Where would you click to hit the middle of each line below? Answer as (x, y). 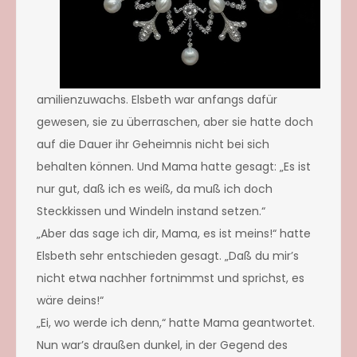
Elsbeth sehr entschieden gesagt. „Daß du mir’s (168, 255)
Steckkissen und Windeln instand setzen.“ (151, 211)
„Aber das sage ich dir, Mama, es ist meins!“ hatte (174, 233)
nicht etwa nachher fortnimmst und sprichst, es (171, 278)
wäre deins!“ (70, 300)
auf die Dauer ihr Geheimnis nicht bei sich (153, 144)
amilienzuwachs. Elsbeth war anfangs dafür (157, 99)
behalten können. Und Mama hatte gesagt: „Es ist (174, 166)
